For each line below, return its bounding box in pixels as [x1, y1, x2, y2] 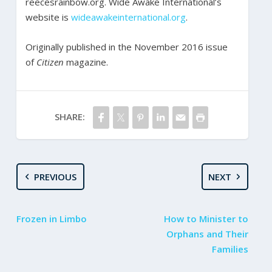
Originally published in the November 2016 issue [25, 40, 228, 53]
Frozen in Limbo [16, 212, 87, 225]
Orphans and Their [166, 227, 249, 240]
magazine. [63, 55, 108, 68]
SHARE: [54, 110, 85, 123]
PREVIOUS [34, 170, 77, 183]
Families [212, 242, 249, 255]
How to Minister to [164, 212, 249, 225]
